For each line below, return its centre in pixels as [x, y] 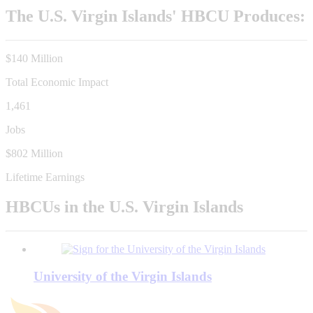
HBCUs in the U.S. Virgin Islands [124, 207]
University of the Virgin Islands [123, 276]
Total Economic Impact [57, 82]
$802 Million [34, 154]
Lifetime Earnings [45, 177]
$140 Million [34, 59]
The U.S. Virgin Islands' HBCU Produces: [155, 16]
